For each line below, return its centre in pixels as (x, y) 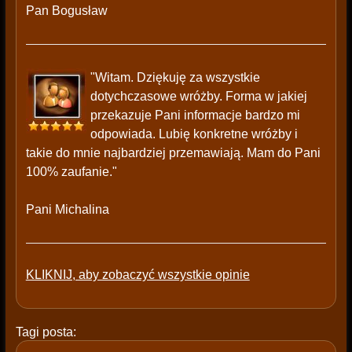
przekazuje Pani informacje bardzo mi (195, 115)
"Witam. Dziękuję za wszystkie (175, 78)
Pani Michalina (67, 210)
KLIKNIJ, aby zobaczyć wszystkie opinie (137, 275)
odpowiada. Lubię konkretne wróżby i (194, 134)
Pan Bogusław (66, 11)
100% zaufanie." (71, 172)
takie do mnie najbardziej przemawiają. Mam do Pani (173, 153)
